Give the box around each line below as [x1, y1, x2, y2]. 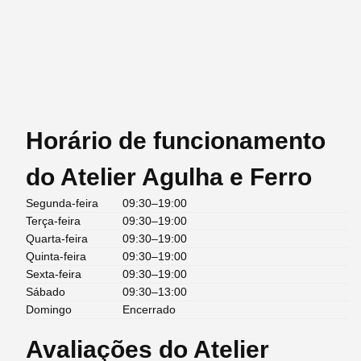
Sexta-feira [26, 268, 81, 281]
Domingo [26, 303, 72, 317]
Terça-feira [26, 214, 81, 228]
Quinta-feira [26, 250, 86, 263]
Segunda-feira [26, 197, 98, 210]
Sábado [26, 285, 65, 299]
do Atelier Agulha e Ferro [26, 164, 312, 191]
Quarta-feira [26, 232, 88, 246]
